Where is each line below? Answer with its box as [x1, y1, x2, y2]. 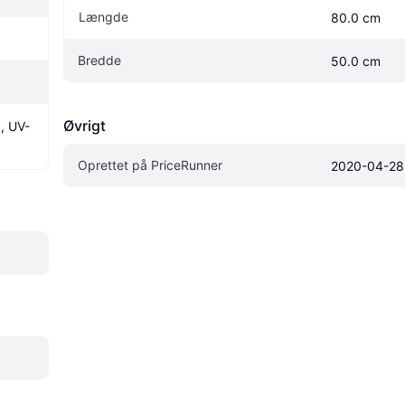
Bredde [78, 52, 121, 69]
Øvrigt [63, 117, 106, 136]
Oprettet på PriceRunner [78, 157, 222, 174]
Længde [79, 9, 128, 25]
